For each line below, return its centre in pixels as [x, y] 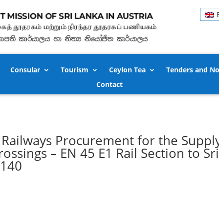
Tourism [75, 70]
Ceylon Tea [128, 70]
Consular [25, 70]
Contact [109, 84]
